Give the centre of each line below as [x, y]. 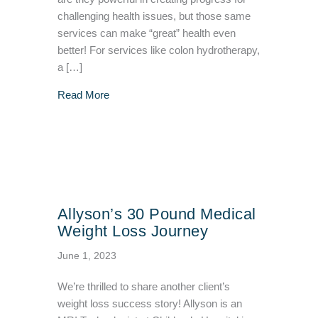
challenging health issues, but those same [154, 17]
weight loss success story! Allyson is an [149, 304]
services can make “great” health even [146, 34]
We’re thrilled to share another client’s [143, 287]
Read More [83, 95]
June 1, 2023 [87, 256]
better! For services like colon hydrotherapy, [158, 51]
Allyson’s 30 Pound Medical [157, 214]
